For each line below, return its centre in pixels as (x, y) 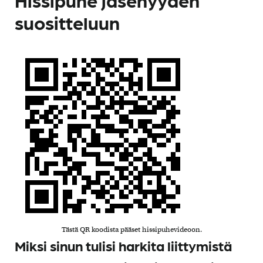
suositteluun (67, 22)
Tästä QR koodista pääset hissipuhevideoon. (131, 229)
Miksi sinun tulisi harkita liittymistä (123, 245)
